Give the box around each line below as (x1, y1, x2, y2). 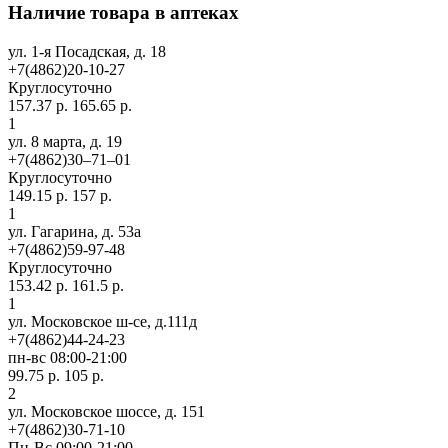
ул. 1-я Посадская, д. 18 (8, 42, 166, 60)
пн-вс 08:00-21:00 (8, 348, 127, 366)
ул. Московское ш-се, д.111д (8, 312, 197, 330)
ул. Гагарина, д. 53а (8, 222, 141, 240)
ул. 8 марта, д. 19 (8, 132, 122, 150)
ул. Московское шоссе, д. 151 (8, 402, 205, 420)
